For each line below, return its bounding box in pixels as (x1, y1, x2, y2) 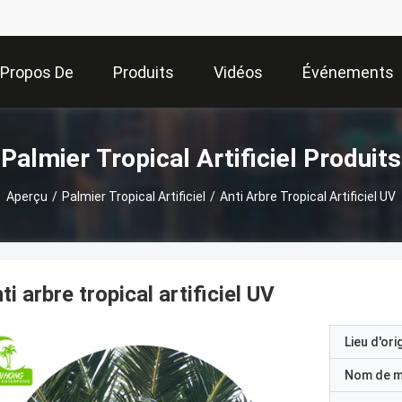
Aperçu (6, 188, 48, 204)
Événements (302, 63, 394, 83)
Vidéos (214, 63, 263, 83)
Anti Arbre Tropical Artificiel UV (220, 188, 396, 204)
